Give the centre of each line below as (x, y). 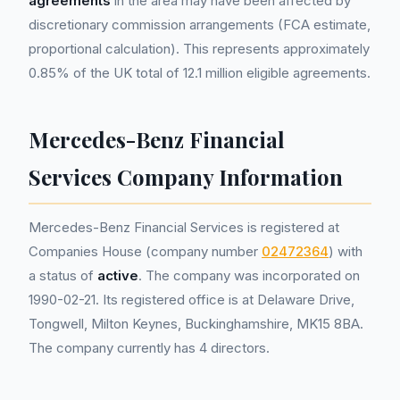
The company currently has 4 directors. (149, 348)
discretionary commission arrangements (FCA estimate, (200, 25)
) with (346, 251)
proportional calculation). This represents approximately (199, 49)
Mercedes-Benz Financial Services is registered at (184, 227)
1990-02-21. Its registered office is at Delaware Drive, (192, 300)
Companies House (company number (145, 251)
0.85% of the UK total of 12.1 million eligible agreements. (200, 73)
